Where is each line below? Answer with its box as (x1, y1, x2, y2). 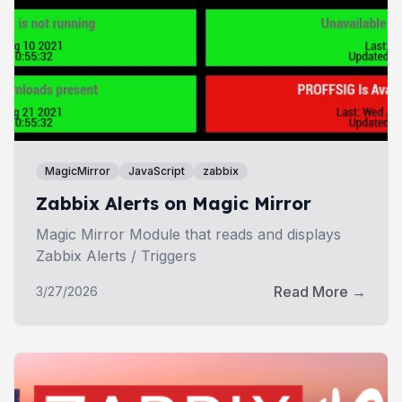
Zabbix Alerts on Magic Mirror (36, 191, 311, 214)
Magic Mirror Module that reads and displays (36, 224, 341, 243)
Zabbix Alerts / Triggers (36, 246, 197, 265)
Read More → (274, 282, 366, 301)
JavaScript (128, 163, 185, 178)
